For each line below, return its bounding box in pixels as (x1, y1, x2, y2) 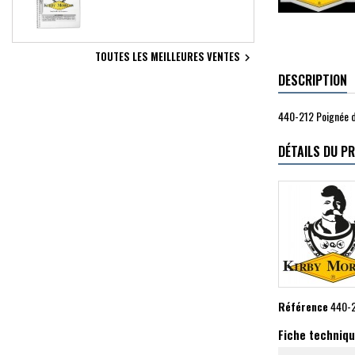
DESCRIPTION (278, 70, 347, 90)
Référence (278, 297, 328, 315)
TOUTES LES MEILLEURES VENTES (95, 48, 240, 64)
